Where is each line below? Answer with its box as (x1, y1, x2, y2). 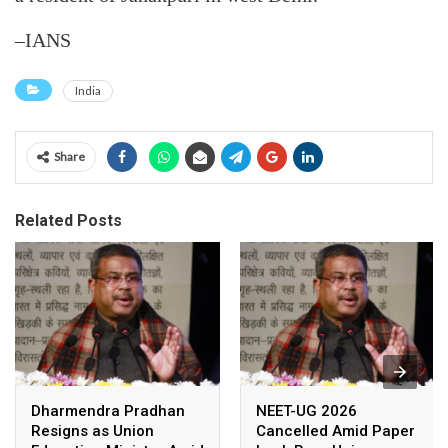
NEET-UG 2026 (256, 401, 357, 420)
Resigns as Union (31, 421, 154, 440)
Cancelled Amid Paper (256, 421, 415, 440)
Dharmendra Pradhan (31, 401, 185, 420)
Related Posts (15, 211, 122, 230)
